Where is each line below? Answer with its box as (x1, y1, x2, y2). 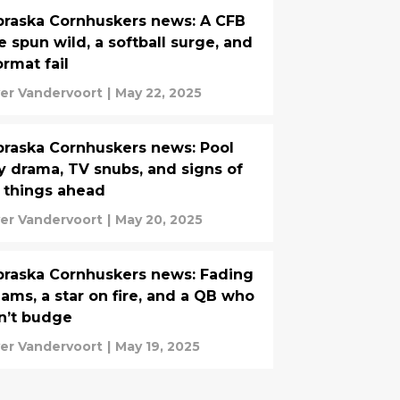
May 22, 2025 (115, 85, 202, 101)
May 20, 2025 (115, 212, 203, 228)
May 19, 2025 (115, 338, 200, 354)
